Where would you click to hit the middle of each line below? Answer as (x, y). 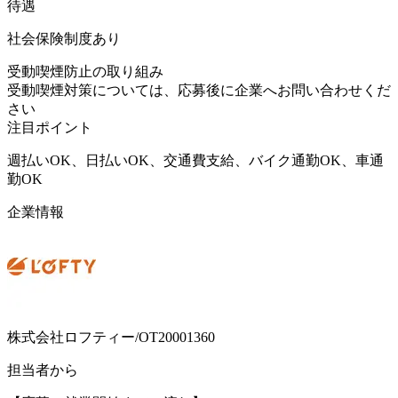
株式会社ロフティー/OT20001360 (111, 337)
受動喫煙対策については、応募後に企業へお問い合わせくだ (199, 90)
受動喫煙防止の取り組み (85, 71)
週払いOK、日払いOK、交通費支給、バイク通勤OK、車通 (195, 160)
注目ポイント (50, 127)
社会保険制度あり (64, 38)
